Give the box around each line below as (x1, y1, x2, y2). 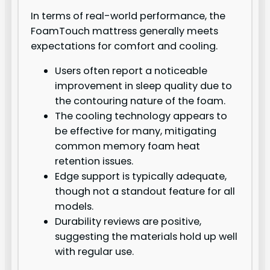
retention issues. (55, 154, 134, 168)
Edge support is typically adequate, (55, 169, 227, 183)
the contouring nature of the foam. (55, 93, 226, 108)
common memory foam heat (55, 139, 201, 153)
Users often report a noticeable (55, 63, 208, 78)
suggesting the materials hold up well (55, 229, 238, 243)
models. (55, 199, 94, 213)
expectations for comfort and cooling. (31, 39, 218, 53)
